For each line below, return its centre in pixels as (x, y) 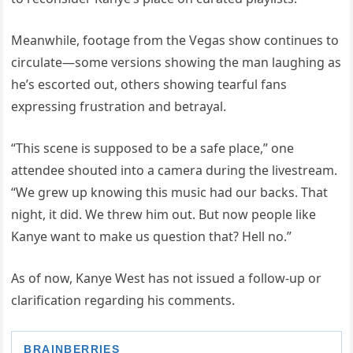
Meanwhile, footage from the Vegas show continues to (175, 41)
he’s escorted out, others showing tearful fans (149, 85)
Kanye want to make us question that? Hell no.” (152, 237)
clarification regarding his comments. (123, 301)
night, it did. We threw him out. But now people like (164, 215)
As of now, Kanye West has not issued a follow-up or (167, 279)
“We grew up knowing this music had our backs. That (170, 193)
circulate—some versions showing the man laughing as (176, 63)
